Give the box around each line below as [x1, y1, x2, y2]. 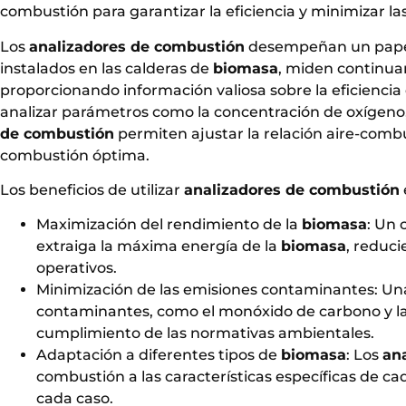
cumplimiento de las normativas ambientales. [36, 324, 374, 343]
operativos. [36, 259, 117, 277]
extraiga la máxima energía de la [36, 237, 281, 256]
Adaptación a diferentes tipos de [36, 346, 281, 364]
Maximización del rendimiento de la [36, 216, 302, 234]
